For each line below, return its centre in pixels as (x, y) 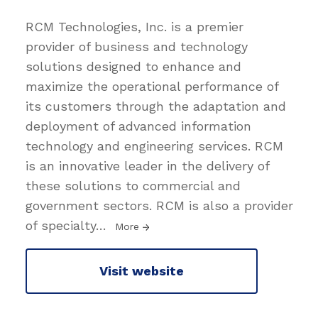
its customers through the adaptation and (156, 106)
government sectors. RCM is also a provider (159, 205)
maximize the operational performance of (152, 86)
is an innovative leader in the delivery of (147, 165)
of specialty (61, 225)
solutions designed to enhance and (133, 66)
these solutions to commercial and (133, 185)
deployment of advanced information (138, 126)
